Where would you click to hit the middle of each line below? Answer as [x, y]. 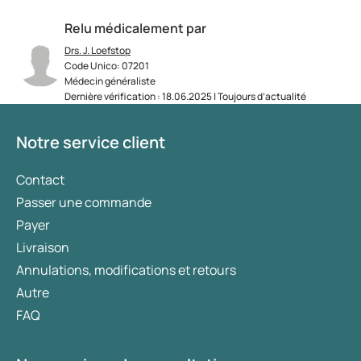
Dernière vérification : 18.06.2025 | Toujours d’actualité [185, 97]
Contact [40, 180]
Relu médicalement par [135, 29]
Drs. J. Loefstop [98, 51]
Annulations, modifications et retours [126, 270]
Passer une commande [84, 203]
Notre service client [91, 143]
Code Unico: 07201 [107, 66]
